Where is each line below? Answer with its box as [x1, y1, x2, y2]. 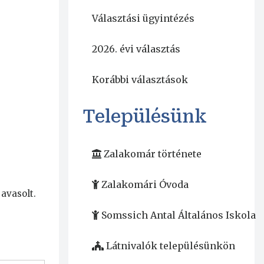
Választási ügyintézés [91, 12, 194, 25]
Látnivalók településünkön [105, 240, 235, 252]
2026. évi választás [91, 43, 180, 55]
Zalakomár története [103, 148, 202, 160]
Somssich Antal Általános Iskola [101, 209, 256, 222]
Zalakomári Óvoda [101, 179, 189, 191]
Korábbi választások [91, 74, 188, 86]
